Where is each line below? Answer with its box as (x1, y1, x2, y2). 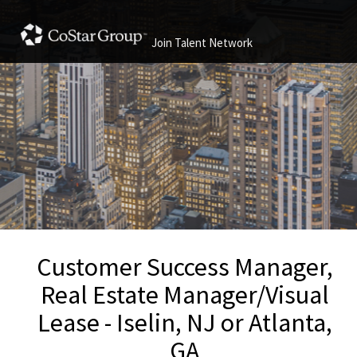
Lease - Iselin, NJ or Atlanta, (37, 307, 332, 339)
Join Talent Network (151, 35, 253, 50)
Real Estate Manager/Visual (40, 279, 329, 311)
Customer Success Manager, (36, 251, 333, 283)
